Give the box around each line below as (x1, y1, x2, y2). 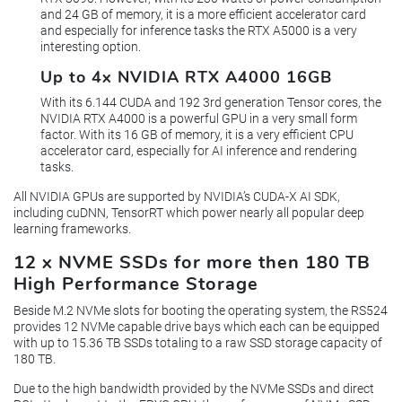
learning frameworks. (13, 222, 131, 237)
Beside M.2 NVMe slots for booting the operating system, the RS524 (13, 303, 388, 319)
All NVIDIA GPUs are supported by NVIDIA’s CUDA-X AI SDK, (13, 189, 340, 205)
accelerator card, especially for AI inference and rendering (40, 144, 357, 159)
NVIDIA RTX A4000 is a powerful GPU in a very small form (40, 111, 357, 127)
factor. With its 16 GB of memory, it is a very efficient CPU (40, 127, 354, 143)
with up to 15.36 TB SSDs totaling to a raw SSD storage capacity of (13, 336, 382, 351)
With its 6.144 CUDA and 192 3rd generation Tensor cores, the (40, 95, 381, 110)
